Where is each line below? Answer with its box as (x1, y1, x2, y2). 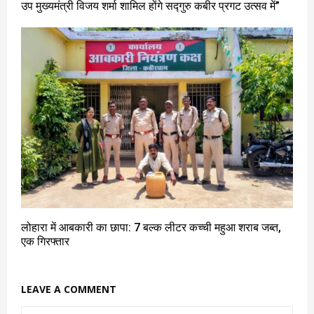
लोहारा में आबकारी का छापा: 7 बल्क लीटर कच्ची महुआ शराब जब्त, (21, 221, 281, 235)
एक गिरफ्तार (21, 235, 69, 249)
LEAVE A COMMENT (21, 282, 116, 296)
